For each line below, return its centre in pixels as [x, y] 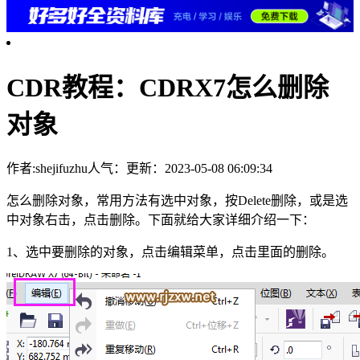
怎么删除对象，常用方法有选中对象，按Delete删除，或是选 [177, 201]
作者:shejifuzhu [47, 169]
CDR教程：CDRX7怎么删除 [168, 87]
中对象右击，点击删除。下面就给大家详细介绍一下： [161, 220]
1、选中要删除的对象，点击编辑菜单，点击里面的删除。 [170, 252]
